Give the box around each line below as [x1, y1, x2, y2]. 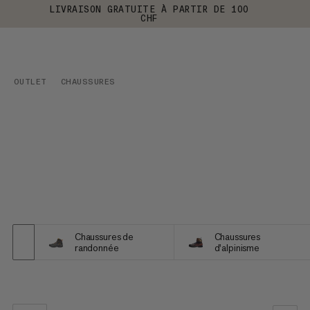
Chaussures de [74, 230, 134, 243]
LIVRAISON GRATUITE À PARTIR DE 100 [49, 4, 249, 15]
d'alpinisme [214, 241, 259, 254]
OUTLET [13, 77, 47, 86]
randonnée [74, 241, 119, 254]
